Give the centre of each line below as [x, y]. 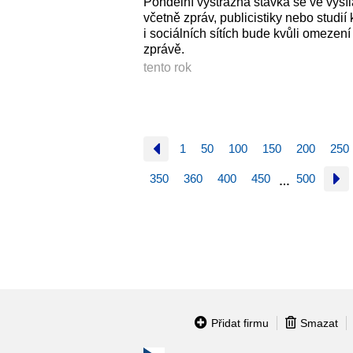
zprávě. [164, 49]
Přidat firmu [240, 323]
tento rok [167, 67]
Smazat [319, 323]
